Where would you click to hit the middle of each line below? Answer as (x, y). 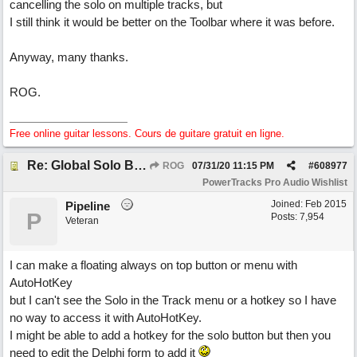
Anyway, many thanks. (69, 57)
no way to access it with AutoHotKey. (106, 318)
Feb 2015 (326, 204)
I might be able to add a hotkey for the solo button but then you (170, 335)
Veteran (82, 221)
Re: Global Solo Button (140, 165)
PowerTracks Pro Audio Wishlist (275, 182)
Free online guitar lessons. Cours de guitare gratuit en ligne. (147, 133)
